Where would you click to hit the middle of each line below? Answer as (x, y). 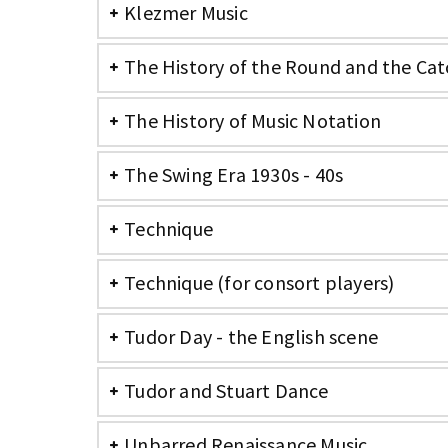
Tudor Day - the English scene (251, 336)
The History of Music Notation (253, 120)
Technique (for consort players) (259, 282)
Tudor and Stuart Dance (226, 390)
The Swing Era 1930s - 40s (234, 174)
